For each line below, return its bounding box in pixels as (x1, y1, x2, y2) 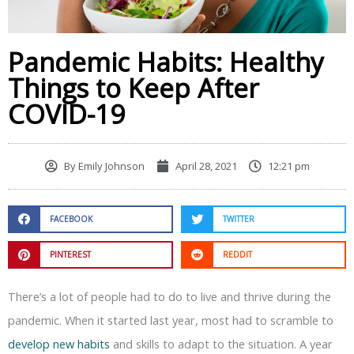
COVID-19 (8, 96, 125, 132)
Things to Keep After (8, 70, 259, 106)
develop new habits (8, 335, 110, 352)
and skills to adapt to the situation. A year (110, 335, 333, 352)
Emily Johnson (75, 158, 145, 173)
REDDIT (222, 249, 252, 261)
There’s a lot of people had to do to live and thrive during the (8, 288, 331, 304)
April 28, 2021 (175, 158, 237, 173)
